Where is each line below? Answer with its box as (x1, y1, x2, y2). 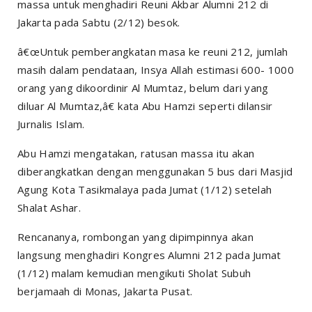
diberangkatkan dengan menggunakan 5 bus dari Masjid (17, 164, 293, 178)
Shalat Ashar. (17, 200, 81, 214)
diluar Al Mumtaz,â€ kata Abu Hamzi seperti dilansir (17, 98, 273, 113)
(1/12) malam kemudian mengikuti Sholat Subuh (17, 265, 251, 280)
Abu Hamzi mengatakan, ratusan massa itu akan (17, 146, 255, 160)
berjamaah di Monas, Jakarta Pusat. (17, 283, 193, 298)
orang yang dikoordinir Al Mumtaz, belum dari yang (17, 80, 269, 95)
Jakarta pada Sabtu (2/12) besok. (17, 15, 180, 29)
